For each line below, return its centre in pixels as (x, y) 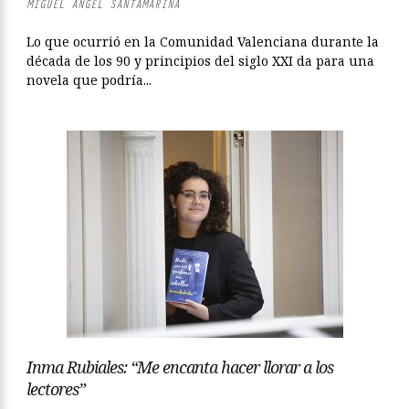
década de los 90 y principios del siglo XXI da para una (200, 61)
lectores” (56, 389)
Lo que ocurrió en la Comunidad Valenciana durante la (203, 42)
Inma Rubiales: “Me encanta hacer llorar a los (180, 367)
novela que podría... (89, 80)
